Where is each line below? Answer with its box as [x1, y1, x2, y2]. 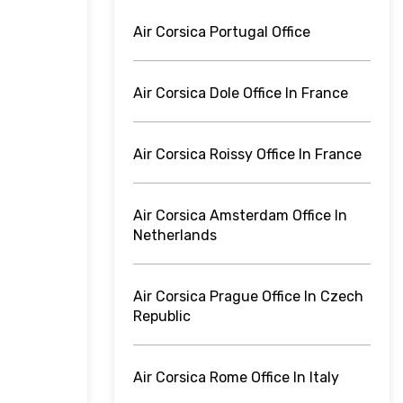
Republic [133, 308, 191, 326]
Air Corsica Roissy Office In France [133, 146, 362, 164]
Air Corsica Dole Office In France [133, 85, 348, 103]
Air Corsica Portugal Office [133, 23, 310, 41]
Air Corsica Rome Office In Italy [133, 369, 339, 387]
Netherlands [133, 227, 217, 245]
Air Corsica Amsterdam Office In [133, 207, 347, 225]
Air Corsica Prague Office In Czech [133, 288, 363, 306]
